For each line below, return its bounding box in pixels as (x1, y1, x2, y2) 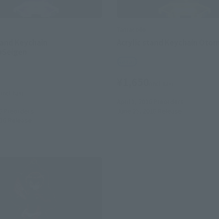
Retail (118, 57, 136, 66)
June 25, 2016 (117, 106, 156, 116)
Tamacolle (117, 24, 146, 34)
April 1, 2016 (117, 97, 152, 107)
